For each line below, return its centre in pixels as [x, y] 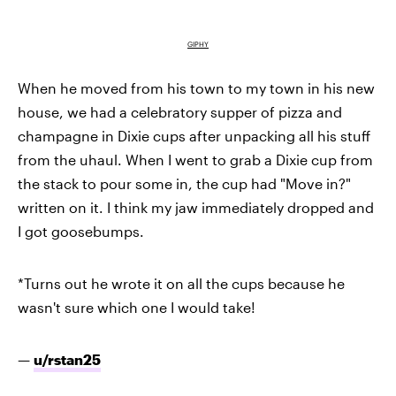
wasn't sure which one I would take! [137, 308]
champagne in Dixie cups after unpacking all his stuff [194, 136]
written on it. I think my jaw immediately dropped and [196, 208]
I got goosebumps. [81, 232]
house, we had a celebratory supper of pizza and [180, 112]
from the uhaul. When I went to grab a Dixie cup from [195, 160]
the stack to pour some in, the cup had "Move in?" [184, 184]
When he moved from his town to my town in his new [196, 88]
